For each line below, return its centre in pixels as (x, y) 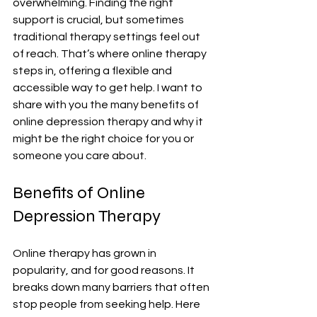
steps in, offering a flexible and (93, 71)
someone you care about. (80, 156)
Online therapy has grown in (86, 253)
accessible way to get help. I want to (109, 88)
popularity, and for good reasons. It (105, 270)
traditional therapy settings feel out (108, 37)
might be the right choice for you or (104, 139)
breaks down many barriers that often (112, 287)
